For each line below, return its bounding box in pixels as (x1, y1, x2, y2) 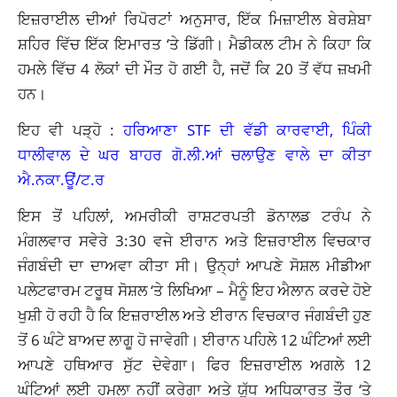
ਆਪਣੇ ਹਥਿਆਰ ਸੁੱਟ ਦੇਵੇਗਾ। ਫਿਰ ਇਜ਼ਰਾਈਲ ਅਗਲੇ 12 (18, 354, 372, 376)
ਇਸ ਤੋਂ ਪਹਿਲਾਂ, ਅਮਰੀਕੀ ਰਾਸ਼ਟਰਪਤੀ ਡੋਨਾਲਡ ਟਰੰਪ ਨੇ (18, 205, 372, 227)
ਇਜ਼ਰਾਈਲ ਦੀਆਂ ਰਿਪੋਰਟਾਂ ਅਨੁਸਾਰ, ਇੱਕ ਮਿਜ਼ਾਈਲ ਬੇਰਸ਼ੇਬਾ (18, 8, 372, 30)
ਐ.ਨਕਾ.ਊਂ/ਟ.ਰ (18, 168, 108, 191)
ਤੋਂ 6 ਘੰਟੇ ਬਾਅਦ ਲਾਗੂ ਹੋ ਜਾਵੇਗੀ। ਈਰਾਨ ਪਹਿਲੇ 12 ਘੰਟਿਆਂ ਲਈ (18, 329, 372, 351)
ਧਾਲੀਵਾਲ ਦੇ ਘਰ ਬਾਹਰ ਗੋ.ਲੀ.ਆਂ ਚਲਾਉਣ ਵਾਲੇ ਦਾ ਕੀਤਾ (18, 144, 372, 166)
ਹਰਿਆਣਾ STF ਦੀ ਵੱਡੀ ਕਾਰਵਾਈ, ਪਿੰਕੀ (123, 119, 372, 141)
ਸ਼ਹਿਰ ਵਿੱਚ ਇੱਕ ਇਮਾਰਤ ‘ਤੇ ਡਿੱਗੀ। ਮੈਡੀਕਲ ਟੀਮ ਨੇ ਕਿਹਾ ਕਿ (18, 33, 372, 55)
